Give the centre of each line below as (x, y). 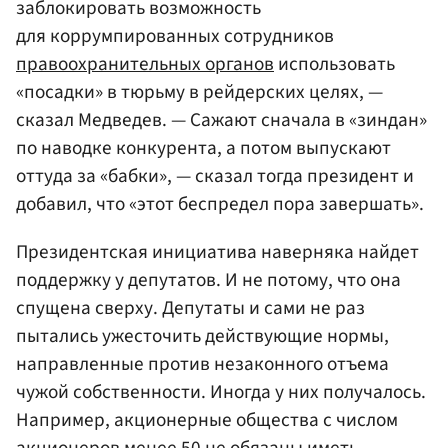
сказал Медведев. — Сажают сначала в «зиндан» (221, 120)
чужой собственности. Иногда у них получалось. (221, 391)
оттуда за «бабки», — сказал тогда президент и (215, 176)
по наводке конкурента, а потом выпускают (203, 148)
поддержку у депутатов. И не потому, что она (208, 279)
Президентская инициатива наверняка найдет (217, 251)
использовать (334, 64)
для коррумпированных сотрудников (175, 36)
